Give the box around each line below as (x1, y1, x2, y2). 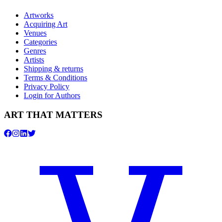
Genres (24, 46, 46, 55)
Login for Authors (24, 91, 80, 100)
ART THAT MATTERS (4, 109, 103, 120)
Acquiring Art (24, 19, 67, 28)
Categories (24, 37, 57, 46)
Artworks (24, 10, 54, 19)
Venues (24, 28, 47, 37)
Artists (24, 55, 44, 64)
